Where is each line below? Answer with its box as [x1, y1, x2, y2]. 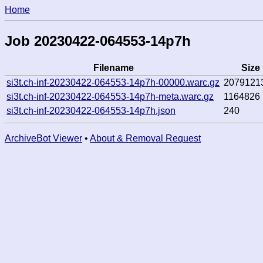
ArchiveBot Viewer [5, 133, 82, 143]
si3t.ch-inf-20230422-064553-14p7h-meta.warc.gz [6, 91, 214, 102]
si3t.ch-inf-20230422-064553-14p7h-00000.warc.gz [6, 77, 220, 87]
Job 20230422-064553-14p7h [5, 32, 191, 49]
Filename [93, 62, 134, 73]
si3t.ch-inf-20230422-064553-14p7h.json [6, 105, 176, 116]
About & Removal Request [90, 133, 201, 143]
